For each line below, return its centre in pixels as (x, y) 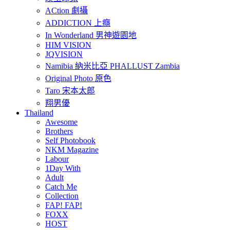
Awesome (61, 122)
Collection (62, 196)
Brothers (59, 131)
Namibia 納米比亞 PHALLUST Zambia (112, 66)
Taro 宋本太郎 (70, 91)
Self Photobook (70, 141)
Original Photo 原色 (78, 79)
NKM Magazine (72, 150)
